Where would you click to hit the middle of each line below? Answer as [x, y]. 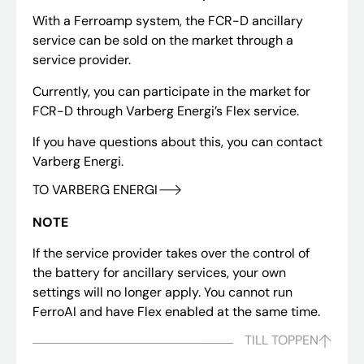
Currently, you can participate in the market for [171, 91]
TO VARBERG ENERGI [95, 189]
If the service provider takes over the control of [171, 253]
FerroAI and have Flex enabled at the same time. [176, 311]
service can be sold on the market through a [163, 41]
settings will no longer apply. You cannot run [162, 292]
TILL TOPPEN [282, 340]
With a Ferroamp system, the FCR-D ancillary [168, 21]
